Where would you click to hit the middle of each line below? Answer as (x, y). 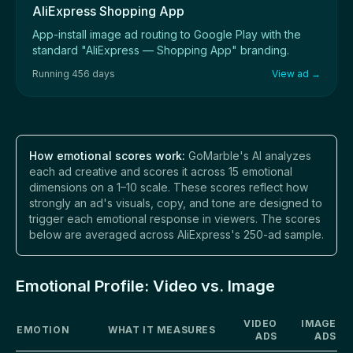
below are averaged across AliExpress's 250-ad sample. (176, 234)
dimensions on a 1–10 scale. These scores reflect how (169, 187)
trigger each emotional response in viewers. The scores (175, 218)
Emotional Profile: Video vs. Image (145, 286)
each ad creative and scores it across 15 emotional (161, 171)
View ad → (296, 73)
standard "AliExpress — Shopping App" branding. (161, 50)
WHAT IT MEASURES (162, 329)
